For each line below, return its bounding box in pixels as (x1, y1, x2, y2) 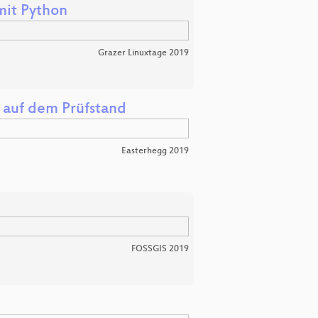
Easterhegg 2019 (121, 146, 189, 156)
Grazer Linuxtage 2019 (98, 48, 189, 58)
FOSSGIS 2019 (131, 243, 189, 254)
